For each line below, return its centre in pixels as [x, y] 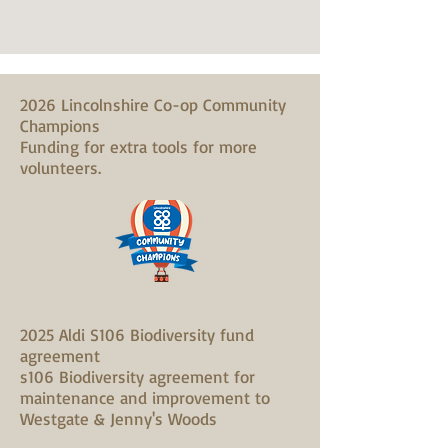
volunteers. [60, 167]
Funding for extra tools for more [138, 146]
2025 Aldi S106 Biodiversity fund [137, 334]
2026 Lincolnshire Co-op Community [153, 104]
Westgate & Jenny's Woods [118, 418]
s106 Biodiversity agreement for [137, 376]
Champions [60, 125]
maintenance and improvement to [145, 397]
